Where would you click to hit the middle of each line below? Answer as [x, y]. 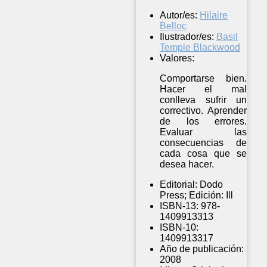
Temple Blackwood [200, 48]
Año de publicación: [202, 249]
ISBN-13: [179, 206]
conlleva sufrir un [204, 100]
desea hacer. [188, 164]
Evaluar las [204, 132]
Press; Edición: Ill [196, 195]
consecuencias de [204, 143]
